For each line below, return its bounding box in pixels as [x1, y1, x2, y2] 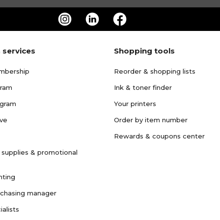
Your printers [114, 99, 156, 108]
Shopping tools [114, 46, 175, 55]
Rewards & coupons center [114, 132, 205, 140]
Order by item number [114, 115, 188, 124]
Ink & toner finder [114, 83, 172, 91]
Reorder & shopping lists [114, 67, 195, 75]
